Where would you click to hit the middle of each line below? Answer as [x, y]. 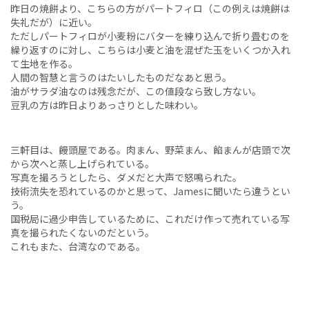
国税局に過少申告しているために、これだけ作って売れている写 [150, 219]
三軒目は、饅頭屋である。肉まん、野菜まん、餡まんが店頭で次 [150, 150]
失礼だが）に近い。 [54, 22]
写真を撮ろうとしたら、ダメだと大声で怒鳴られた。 [126, 178]
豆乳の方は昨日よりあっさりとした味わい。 [107, 105]
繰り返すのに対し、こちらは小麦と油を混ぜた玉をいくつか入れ [150, 50]
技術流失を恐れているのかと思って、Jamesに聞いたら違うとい [150, 191]
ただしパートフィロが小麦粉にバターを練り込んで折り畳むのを [150, 36]
